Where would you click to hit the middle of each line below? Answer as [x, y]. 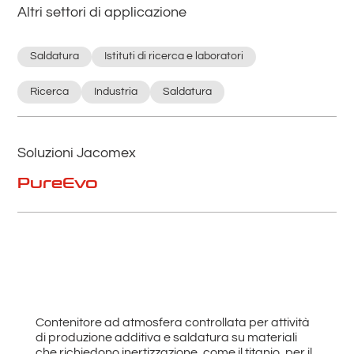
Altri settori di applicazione [102, 12]
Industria [116, 91]
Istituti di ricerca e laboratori [174, 56]
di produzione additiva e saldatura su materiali [166, 337]
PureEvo [58, 183]
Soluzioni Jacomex [77, 153]
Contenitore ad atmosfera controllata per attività [172, 322]
